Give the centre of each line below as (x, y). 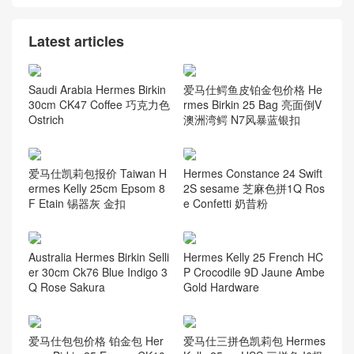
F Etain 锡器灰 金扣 (77, 203)
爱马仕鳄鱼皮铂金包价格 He (252, 90)
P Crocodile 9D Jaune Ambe (254, 271)
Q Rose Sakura (67, 286)
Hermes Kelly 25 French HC (253, 256)
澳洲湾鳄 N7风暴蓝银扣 (241, 120)
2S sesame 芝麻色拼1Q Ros (254, 188)
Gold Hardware (221, 286)
